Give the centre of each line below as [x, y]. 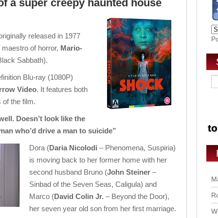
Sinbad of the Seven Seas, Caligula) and [93, 184]
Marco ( [42, 196]
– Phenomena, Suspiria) [136, 148]
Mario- [71, 48]
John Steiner [129, 172]
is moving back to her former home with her [98, 160]
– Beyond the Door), [136, 196]
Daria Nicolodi [73, 148]
